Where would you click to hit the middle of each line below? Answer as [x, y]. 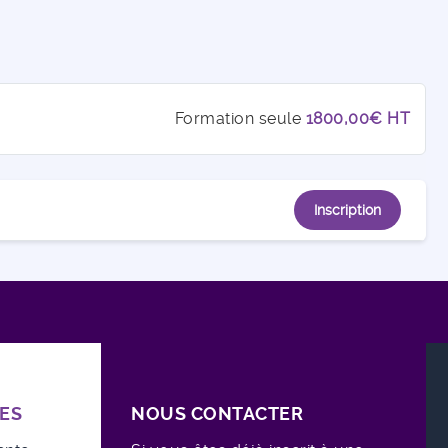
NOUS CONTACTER [217, 414]
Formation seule [240, 119]
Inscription [347, 209]
